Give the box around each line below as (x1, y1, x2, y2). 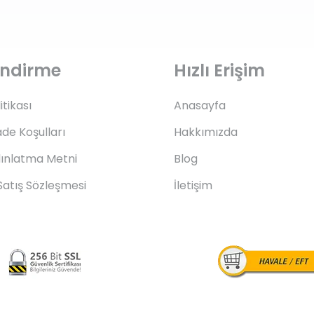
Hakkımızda (174, 123, 238, 140)
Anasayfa (174, 97, 226, 114)
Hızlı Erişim (174, 58, 265, 82)
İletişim (174, 177, 212, 193)
